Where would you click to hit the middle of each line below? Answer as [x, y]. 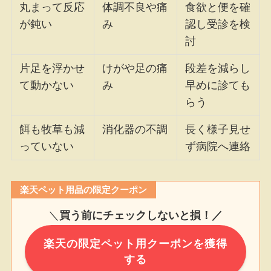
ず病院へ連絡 [218, 146]
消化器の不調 [135, 129]
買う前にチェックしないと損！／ [141, 216]
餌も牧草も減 [52, 129]
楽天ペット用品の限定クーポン [84, 189]
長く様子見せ [218, 129]
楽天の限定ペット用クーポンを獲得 [135, 243]
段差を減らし [218, 68]
